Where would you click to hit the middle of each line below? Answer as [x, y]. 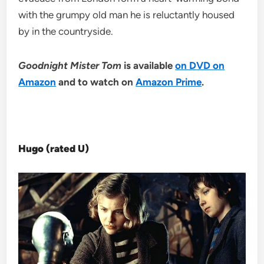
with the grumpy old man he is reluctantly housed [127, 14]
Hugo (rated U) [54, 148]
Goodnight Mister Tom [71, 65]
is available [150, 65]
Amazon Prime [169, 82]
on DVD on [200, 65]
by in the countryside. [66, 31]
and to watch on [96, 82]
